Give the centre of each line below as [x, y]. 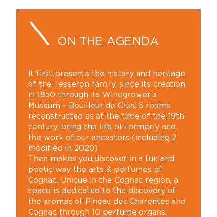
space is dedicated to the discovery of [102, 190]
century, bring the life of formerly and [102, 126]
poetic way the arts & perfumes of [95, 169]
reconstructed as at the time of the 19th [106, 116]
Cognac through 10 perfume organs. [97, 212]
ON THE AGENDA [108, 41]
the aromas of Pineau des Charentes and [107, 201]
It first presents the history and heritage [106, 73]
